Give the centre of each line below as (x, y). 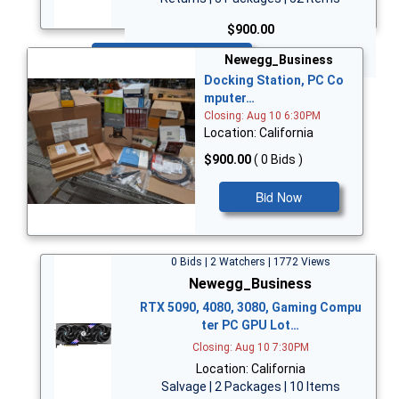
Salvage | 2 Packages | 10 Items (250, 386)
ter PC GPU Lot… (250, 325)
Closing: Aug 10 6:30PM (262, 116)
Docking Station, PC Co (274, 81)
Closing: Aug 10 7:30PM (250, 347)
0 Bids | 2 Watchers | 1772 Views (250, 261)
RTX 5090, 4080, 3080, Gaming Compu (250, 307)
